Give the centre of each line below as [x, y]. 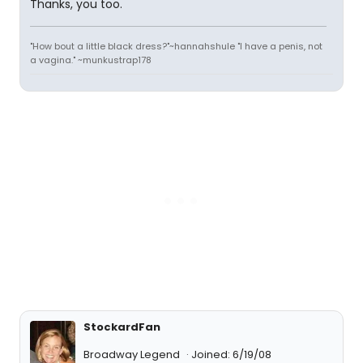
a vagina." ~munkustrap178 [91, 60]
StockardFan [122, 327]
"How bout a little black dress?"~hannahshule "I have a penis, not [176, 46]
